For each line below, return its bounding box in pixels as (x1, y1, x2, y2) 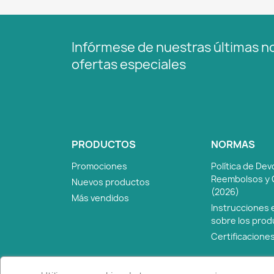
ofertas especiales (72, 55, 186, 73)
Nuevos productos (72, 176, 150, 188)
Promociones (72, 160, 127, 172)
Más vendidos (72, 191, 129, 204)
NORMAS (211, 137, 255, 151)
